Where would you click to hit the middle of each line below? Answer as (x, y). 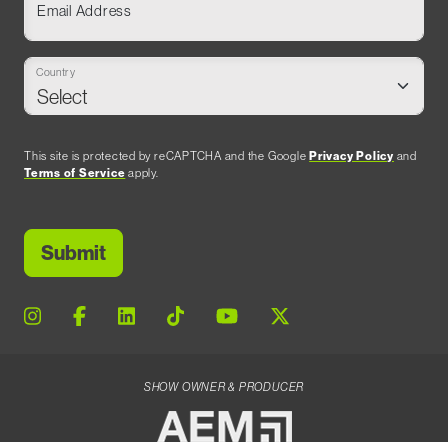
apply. (142, 173)
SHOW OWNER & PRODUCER (224, 387)
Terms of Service (75, 173)
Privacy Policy (351, 156)
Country (55, 71)
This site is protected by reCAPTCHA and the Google (167, 156)
